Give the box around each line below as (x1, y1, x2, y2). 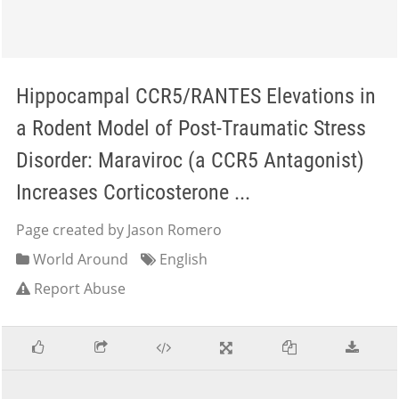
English (156, 249, 208, 269)
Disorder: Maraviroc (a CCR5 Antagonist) (16, 148, 364, 173)
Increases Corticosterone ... (16, 180, 250, 205)
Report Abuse (34, 279, 126, 298)
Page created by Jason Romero (16, 220, 222, 240)
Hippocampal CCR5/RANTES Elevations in (16, 84, 376, 109)
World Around (29, 249, 128, 269)
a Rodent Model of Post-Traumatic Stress (16, 116, 366, 141)
